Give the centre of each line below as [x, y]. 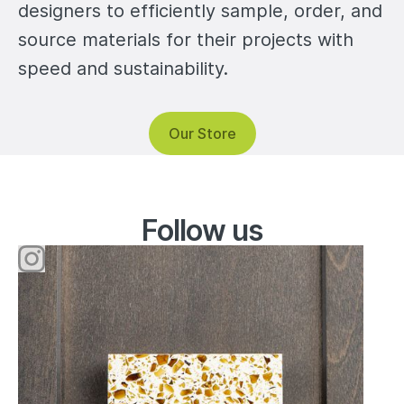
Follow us [202, 230]
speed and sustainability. [123, 68]
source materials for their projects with [186, 39]
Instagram [202, 207]
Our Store [202, 133]
